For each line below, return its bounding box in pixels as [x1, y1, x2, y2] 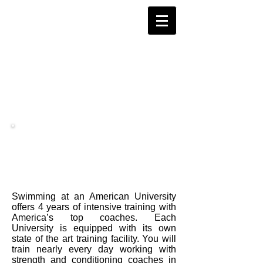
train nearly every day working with [12, 244, 176, 254]
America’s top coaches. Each [12, 213, 176, 222]
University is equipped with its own [12, 223, 176, 233]
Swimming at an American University [12, 191, 176, 201]
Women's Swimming [18, 131, 167, 150]
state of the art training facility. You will [12, 234, 176, 244]
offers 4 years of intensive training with [12, 202, 176, 212]
